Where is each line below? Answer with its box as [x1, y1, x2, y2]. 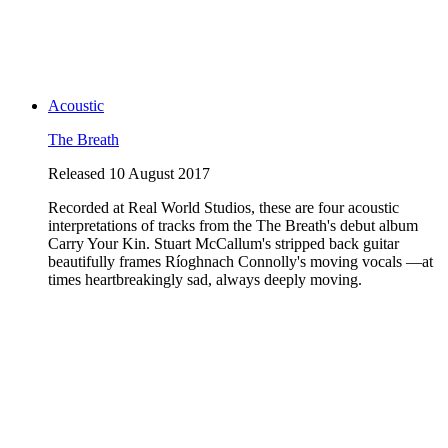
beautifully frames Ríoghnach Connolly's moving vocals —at [48, 252, 433, 270]
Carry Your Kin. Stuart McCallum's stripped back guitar [48, 234, 399, 252]
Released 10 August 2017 [48, 164, 210, 182]
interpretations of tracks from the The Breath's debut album [48, 216, 418, 234]
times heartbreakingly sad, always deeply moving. [48, 270, 362, 288]
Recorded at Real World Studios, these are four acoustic [48, 198, 399, 216]
